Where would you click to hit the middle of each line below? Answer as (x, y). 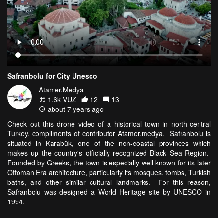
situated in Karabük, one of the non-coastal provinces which (109, 143)
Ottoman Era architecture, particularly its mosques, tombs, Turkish (109, 173)
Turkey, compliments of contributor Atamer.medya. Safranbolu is (109, 134)
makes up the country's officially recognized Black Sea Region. (109, 153)
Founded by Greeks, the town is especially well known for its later (109, 163)
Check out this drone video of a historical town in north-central (109, 124)
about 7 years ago (75, 109)
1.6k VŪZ (61, 100)
